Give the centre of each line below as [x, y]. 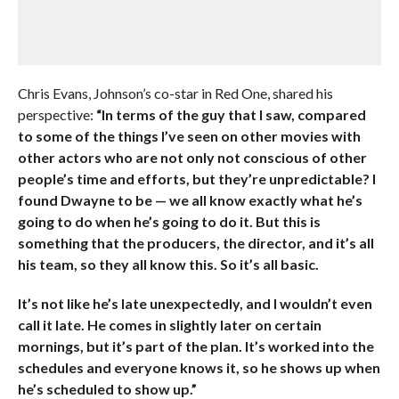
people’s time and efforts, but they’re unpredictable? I [196, 179]
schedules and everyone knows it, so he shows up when [199, 367]
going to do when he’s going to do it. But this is [169, 221]
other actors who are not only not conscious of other [192, 157]
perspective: [57, 114]
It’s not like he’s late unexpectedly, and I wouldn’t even [195, 303]
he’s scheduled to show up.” [107, 389]
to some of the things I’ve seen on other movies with [189, 136]
